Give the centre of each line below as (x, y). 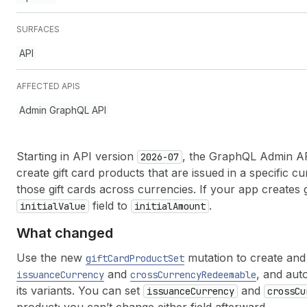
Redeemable (229, 275)
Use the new (51, 258)
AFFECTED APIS (48, 86)
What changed (65, 233)
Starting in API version (77, 156)
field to (110, 206)
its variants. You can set (80, 291)
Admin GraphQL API (63, 110)
